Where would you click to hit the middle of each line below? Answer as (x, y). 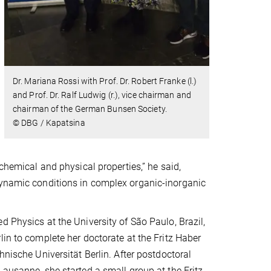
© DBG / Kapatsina (49, 122)
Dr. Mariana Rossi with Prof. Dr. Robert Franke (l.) (105, 81)
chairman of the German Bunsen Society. (90, 109)
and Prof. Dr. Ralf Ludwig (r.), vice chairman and (102, 95)
